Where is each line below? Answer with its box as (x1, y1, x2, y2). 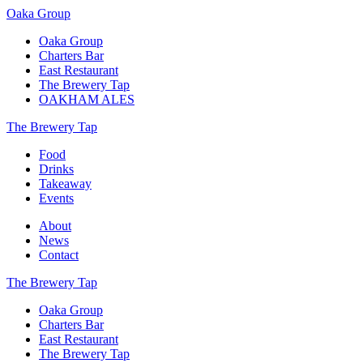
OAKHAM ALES (39, 92, 135, 106)
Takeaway (39, 177, 92, 190)
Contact (39, 248, 79, 262)
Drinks (39, 162, 74, 176)
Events (39, 191, 74, 205)
